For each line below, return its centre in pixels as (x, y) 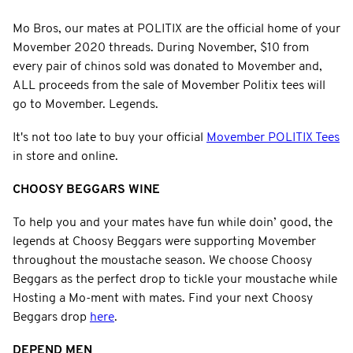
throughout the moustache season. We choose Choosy (162, 260)
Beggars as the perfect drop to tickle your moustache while (175, 279)
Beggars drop (51, 317)
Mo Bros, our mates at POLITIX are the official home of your (176, 29)
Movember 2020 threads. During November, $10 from (161, 48)
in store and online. (65, 156)
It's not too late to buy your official (110, 137)
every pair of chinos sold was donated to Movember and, (167, 67)
